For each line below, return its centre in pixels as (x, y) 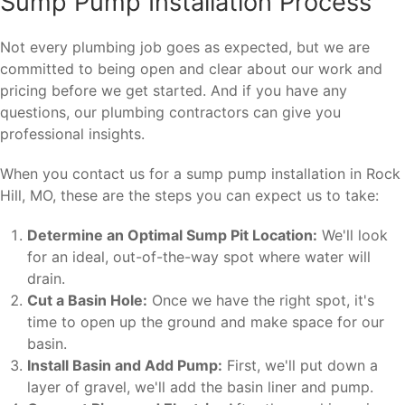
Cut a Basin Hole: (87, 301)
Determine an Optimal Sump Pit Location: (172, 235)
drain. (46, 279)
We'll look (353, 235)
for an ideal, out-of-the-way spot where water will (199, 257)
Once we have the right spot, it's (261, 301)
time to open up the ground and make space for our (206, 322)
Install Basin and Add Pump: (125, 366)
